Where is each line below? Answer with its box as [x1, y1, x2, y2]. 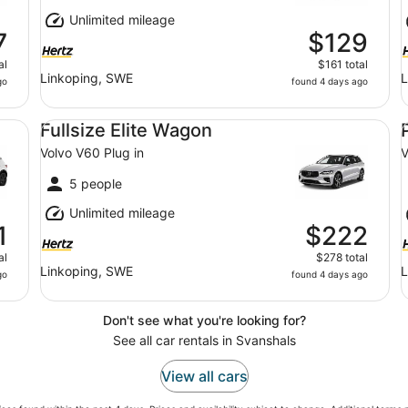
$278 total [316, 250, 368, 264]
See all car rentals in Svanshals [112, 332, 296, 348]
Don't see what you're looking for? [102, 312, 306, 328]
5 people [69, 176, 122, 191]
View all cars [160, 367, 248, 385]
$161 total [318, 57, 368, 71]
